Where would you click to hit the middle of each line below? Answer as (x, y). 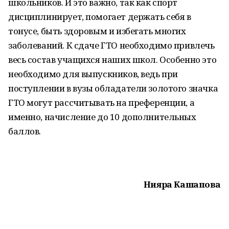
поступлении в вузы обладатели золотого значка (113, 88)
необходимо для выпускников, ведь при (93, 74)
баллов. (25, 131)
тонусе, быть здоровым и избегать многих (97, 31)
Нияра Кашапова (182, 184)
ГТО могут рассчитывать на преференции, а (101, 102)
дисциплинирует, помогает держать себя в (100, 17)
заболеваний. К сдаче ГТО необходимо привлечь (111, 45)
